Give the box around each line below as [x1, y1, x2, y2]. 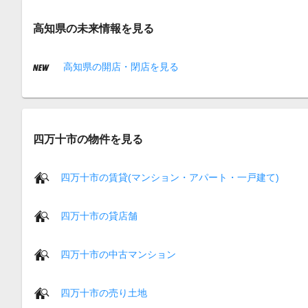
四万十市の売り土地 [60, 287, 147, 298]
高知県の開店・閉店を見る [60, 60, 179, 72]
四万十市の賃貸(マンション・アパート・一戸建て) [60, 171, 279, 183]
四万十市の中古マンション [60, 248, 176, 260]
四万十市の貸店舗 [60, 210, 137, 221]
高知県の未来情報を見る [33, 22, 154, 35]
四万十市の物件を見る [33, 133, 143, 146]
